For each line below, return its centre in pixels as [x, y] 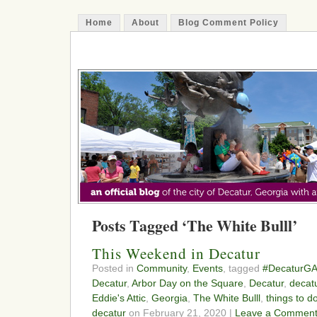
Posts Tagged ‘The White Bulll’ [195, 226]
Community [162, 269]
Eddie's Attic [119, 298]
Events [208, 269]
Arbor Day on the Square [188, 283]
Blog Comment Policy [229, 23]
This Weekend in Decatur [176, 254]
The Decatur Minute [161, 53]
